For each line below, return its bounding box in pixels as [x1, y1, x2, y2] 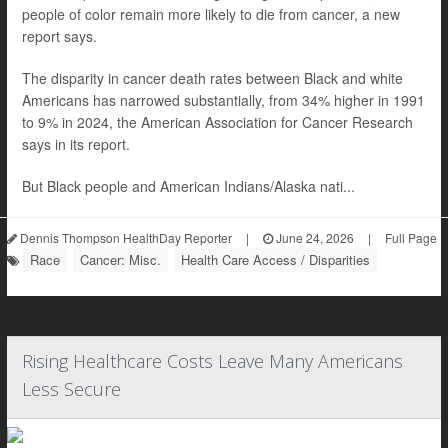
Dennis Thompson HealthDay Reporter [17, 229, 232, 246]
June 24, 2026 [273, 229, 354, 246]
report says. [22, 26, 97, 46]
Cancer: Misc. [80, 250, 161, 269]
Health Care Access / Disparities [181, 250, 370, 269]
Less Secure [22, 377, 121, 401]
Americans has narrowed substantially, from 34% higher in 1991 [22, 90, 425, 110]
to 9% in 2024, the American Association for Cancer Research [22, 112, 413, 132]
